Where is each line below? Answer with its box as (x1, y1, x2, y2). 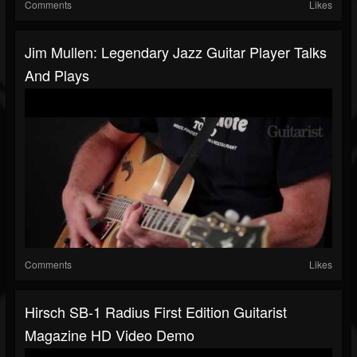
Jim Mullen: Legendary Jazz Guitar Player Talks (25, 41, 327, 63)
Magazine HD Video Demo (25, 324, 194, 346)
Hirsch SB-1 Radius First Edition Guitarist (25, 301, 287, 323)
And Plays (25, 65, 89, 86)
